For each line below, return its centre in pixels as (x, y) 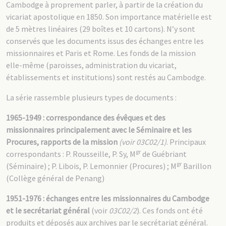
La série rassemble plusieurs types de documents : (91, 97)
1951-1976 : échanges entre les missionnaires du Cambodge (108, 198)
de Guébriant (164, 154)
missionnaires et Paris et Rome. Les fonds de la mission (101, 53)
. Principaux (186, 142)
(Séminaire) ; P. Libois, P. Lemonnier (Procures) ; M (91, 166)
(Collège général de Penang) (55, 178)
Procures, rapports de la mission (62, 142)
